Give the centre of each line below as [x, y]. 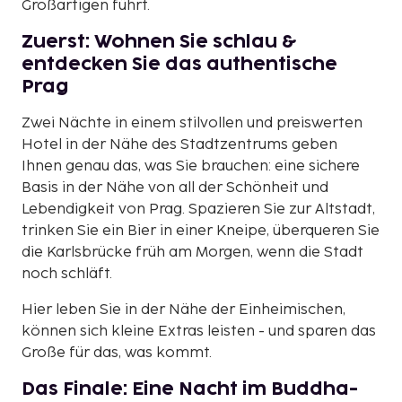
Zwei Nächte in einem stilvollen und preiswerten [192, 123]
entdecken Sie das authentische [179, 64]
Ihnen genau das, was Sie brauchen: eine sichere [191, 166]
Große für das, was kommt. [117, 353]
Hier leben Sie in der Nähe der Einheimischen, [184, 310]
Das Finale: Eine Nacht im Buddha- [190, 389]
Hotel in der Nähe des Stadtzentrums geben [179, 144]
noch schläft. [67, 274]
